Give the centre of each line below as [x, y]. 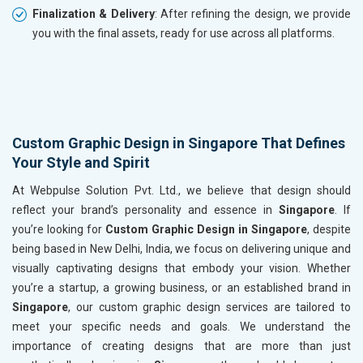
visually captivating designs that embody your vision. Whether [181, 269]
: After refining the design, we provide [252, 14]
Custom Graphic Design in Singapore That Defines [179, 143]
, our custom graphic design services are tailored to [209, 307]
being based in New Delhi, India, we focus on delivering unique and [181, 249]
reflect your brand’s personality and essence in [145, 210]
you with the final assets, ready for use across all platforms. [184, 34]
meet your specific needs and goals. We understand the [181, 327]
